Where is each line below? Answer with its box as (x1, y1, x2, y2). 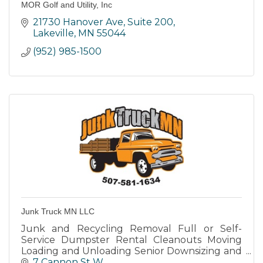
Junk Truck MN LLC (21, 206, 95, 216)
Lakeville (33, 27, 74, 39)
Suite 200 (127, 16, 173, 28)
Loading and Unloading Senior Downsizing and (21, 245, 242, 257)
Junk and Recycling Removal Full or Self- (21, 222, 242, 234)
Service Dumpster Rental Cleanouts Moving (21, 234, 242, 245)
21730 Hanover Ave (33, 16, 123, 28)
